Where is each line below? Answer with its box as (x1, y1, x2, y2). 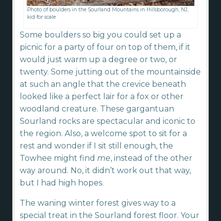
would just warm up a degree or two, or (20, 55, 177, 65)
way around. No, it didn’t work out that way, (20, 166, 191, 176)
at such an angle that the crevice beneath (20, 79, 186, 89)
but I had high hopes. (20, 178, 104, 188)
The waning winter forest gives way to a (20, 198, 176, 208)
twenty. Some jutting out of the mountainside (20, 67, 201, 77)
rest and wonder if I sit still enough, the (20, 141, 173, 151)
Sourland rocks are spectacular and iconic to (20, 116, 195, 126)
